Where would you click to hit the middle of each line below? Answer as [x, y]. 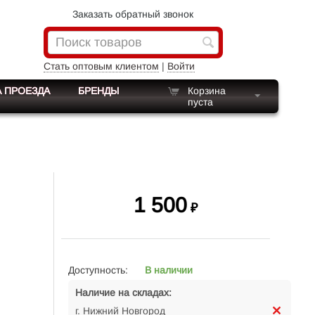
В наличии [169, 270]
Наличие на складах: [123, 292]
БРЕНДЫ [98, 91]
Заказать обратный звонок [133, 14]
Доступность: [98, 270]
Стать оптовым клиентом [101, 66]
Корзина [206, 91]
